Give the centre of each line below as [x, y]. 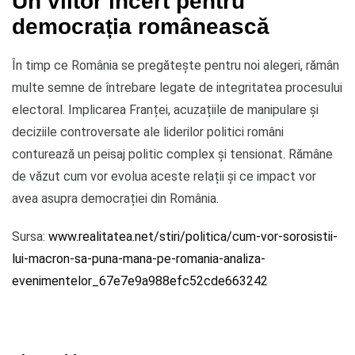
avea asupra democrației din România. [115, 198]
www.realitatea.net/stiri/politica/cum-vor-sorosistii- [193, 236]
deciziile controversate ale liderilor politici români [148, 132]
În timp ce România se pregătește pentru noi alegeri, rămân [176, 65]
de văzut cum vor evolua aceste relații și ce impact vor [164, 176]
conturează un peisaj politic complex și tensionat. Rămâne [172, 154]
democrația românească [141, 26]
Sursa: [30, 236]
